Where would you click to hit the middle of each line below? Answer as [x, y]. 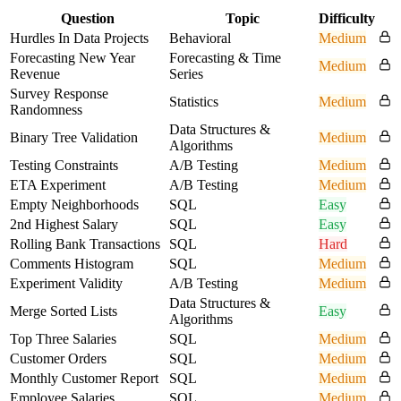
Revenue [35, 73]
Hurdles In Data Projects [79, 38]
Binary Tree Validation [74, 137]
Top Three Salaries [63, 338]
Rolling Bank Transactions [85, 243]
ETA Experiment [58, 184]
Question [88, 18]
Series [186, 73]
